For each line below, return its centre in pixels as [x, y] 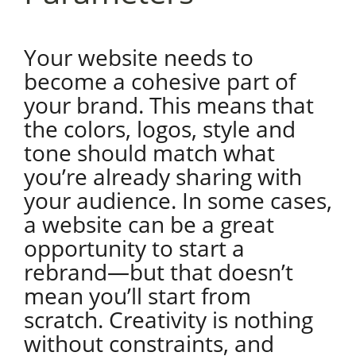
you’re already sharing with [163, 176]
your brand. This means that [168, 105]
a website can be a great [149, 224]
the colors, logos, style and [159, 129]
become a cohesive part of [159, 81]
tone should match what [149, 153]
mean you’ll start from [137, 296]
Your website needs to [138, 57]
